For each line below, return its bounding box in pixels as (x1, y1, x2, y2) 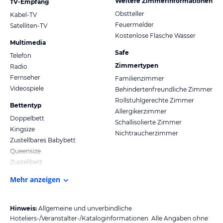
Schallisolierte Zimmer (115, 118, 182, 126)
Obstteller (115, 9, 144, 17)
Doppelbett (10, 114, 44, 122)
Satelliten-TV (10, 21, 47, 29)
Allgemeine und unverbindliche (38, 204, 132, 212)
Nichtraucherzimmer (115, 129, 178, 137)
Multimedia (10, 38, 46, 46)
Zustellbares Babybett (10, 136, 76, 144)
